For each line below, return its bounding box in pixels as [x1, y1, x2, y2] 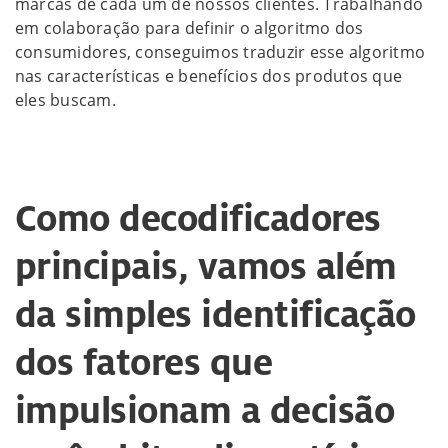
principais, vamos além [15, 241, 397, 290]
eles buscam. [15, 88, 116, 111]
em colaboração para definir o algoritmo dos [15, 16, 364, 39]
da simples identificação [15, 289, 416, 338]
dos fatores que [15, 337, 273, 386]
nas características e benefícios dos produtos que [15, 64, 403, 87]
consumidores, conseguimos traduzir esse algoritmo [15, 40, 426, 63]
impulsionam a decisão [15, 385, 395, 434]
